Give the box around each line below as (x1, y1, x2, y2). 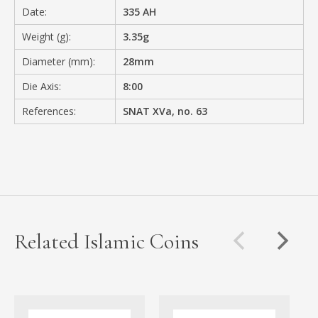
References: (22, 104, 76, 118)
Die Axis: (22, 79, 61, 93)
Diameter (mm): (22, 54, 95, 68)
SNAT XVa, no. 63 (123, 104, 208, 118)
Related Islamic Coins (14, 228, 199, 255)
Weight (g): (22, 29, 71, 43)
